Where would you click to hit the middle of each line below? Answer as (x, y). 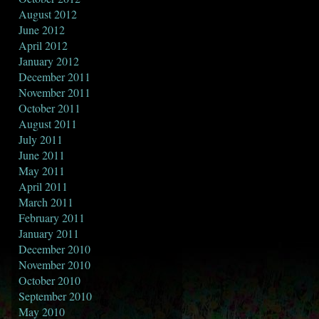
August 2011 (48, 124)
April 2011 (43, 186)
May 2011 (42, 171)
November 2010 (54, 265)
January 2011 (49, 233)
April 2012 (43, 45)
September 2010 (55, 296)
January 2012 (49, 61)
